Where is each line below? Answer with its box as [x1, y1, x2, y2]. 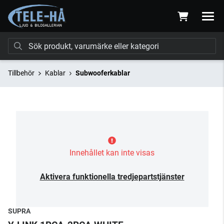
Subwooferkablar [75, 69, 130, 77]
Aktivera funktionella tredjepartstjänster [39, 172, 184, 181]
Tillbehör [8, 69, 34, 77]
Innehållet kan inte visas [69, 148, 154, 157]
